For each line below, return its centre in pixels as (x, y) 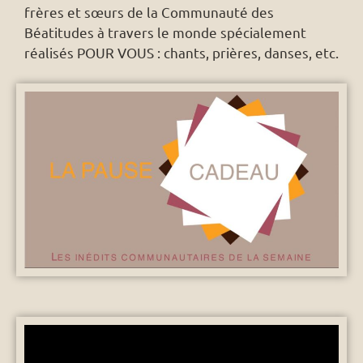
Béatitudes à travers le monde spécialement (165, 32)
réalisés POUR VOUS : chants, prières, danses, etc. (181, 53)
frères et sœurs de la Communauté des (149, 12)
